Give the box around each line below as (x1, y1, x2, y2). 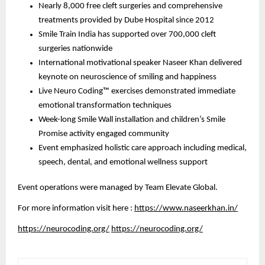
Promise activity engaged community (38, 130, 169, 139)
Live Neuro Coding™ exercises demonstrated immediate (38, 87, 235, 96)
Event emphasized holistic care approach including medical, (38, 144, 247, 153)
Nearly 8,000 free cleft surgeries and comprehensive (38, 2, 222, 11)
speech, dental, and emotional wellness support (38, 158, 208, 167)
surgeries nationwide (38, 44, 112, 54)
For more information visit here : (18, 204, 132, 214)
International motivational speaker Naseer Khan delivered (38, 59, 242, 68)
